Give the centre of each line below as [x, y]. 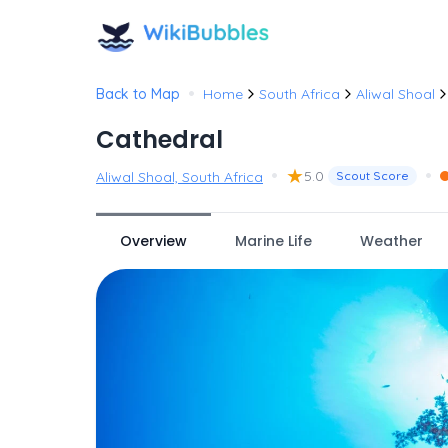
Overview [153, 241]
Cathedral [159, 139]
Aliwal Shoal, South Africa [179, 177]
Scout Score [372, 175]
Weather [391, 241]
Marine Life [273, 241]
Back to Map [138, 94]
